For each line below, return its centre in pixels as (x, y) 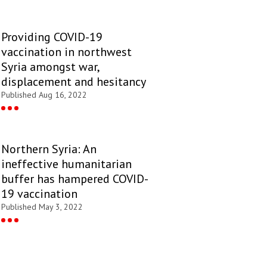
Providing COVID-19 (52, 37)
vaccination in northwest (66, 52)
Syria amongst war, (50, 66)
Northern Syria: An (49, 149)
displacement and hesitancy (74, 81)
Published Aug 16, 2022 (44, 94)
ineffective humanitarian (66, 164)
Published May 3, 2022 (42, 207)
